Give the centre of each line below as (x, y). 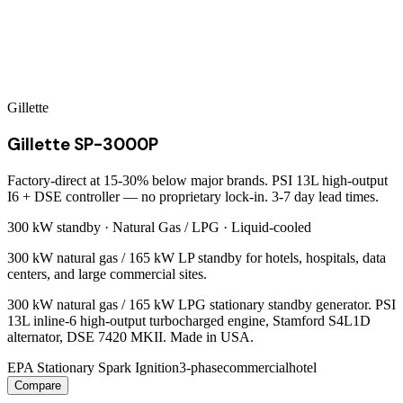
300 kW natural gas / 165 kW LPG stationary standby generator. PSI (201, 304)
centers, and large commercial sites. (107, 273)
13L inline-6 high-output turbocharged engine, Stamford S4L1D (189, 320)
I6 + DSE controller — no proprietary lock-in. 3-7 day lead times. (193, 196)
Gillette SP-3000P (83, 145)
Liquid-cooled (271, 227)
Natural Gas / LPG (166, 227)
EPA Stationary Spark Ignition (93, 367)
